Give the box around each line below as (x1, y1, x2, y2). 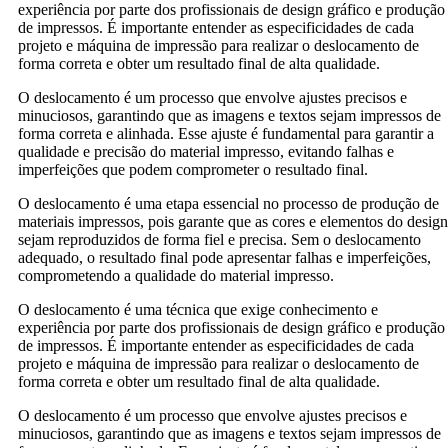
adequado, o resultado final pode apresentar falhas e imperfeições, (18, 248, 431, 266)
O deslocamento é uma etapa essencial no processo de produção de (18, 194, 439, 212)
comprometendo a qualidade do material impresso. (18, 266, 334, 284)
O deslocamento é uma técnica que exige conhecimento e (18, 300, 378, 318)
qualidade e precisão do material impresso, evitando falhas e (18, 142, 394, 160)
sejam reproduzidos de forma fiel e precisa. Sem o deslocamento (18, 230, 421, 248)
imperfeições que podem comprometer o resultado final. (18, 160, 368, 178)
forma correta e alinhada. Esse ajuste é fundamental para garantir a (18, 124, 434, 142)
